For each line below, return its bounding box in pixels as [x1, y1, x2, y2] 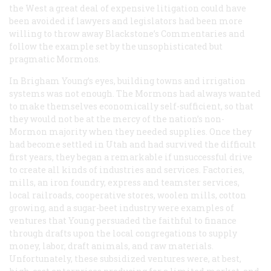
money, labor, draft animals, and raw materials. [9, 240, 214, 252]
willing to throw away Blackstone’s [9, 27, 161, 39]
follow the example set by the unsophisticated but [9, 40, 223, 52]
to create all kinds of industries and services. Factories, [9, 163, 244, 175]
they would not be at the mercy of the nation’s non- [9, 113, 224, 125]
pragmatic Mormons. [9, 53, 100, 65]
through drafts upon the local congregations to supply [9, 227, 237, 239]
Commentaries [161, 27, 227, 39]
